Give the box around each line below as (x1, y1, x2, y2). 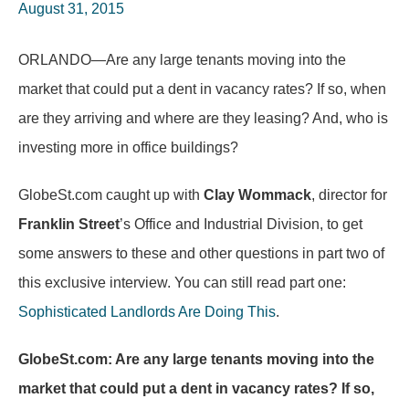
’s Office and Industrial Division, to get (120, 216, 362, 232)
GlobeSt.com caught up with (18, 187, 204, 203)
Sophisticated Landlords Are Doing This (18, 304, 276, 320)
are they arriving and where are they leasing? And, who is (18, 110, 388, 126)
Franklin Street (18, 216, 120, 232)
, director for (311, 187, 387, 203)
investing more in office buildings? (18, 140, 238, 155)
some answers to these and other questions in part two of (18, 246, 384, 261)
